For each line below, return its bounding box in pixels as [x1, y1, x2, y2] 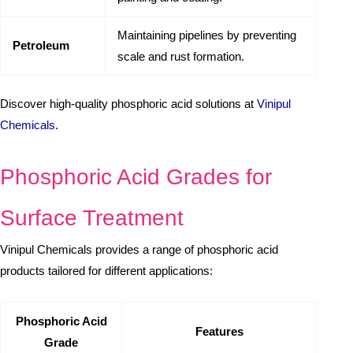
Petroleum [13, 38, 69, 52]
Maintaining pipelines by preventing [117, 28, 296, 42]
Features [195, 324, 243, 338]
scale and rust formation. [117, 49, 244, 63]
